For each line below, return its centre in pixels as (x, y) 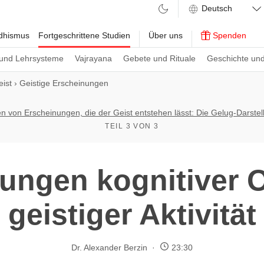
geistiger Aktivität (132, 214)
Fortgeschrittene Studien (84, 35)
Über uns (166, 35)
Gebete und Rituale (159, 58)
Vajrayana (93, 58)
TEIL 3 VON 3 (132, 126)
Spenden (228, 35)
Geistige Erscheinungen (64, 83)
